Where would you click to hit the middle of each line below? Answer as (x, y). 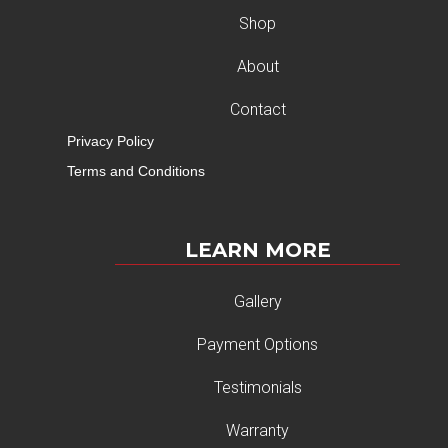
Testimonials (257, 388)
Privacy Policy (111, 141)
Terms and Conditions (136, 171)
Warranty (258, 431)
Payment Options (258, 345)
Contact (257, 110)
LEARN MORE (257, 250)
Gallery (257, 302)
